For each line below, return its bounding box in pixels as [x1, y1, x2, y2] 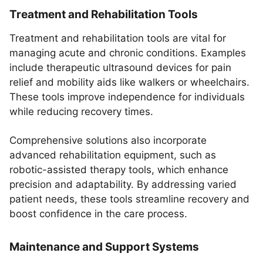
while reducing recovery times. [9, 106, 153, 117]
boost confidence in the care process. [9, 208, 187, 220]
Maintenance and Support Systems [9, 240, 199, 254]
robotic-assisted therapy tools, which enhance [9, 164, 228, 176]
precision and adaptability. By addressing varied [9, 178, 237, 190]
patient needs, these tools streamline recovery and [9, 193, 249, 205]
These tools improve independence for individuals [9, 91, 245, 103]
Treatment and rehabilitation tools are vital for [9, 32, 226, 44]
